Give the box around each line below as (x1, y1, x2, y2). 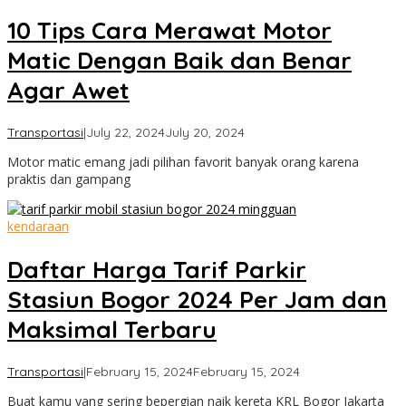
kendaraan (7, 217, 69, 236)
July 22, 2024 (86, 124, 165, 141)
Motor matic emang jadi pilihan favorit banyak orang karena (7, 153, 359, 171)
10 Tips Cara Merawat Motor (7, 14, 332, 45)
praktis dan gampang (7, 170, 130, 188)
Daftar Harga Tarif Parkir (7, 254, 306, 285)
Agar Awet (7, 74, 130, 105)
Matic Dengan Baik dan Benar (7, 44, 352, 75)
